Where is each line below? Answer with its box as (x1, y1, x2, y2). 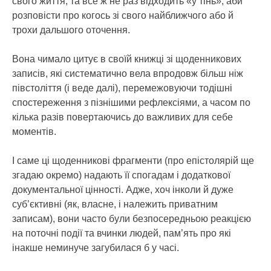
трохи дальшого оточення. (12, 25, 130, 35)
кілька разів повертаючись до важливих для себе (12, 112, 233, 122)
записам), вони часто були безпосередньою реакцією (12, 214, 251, 224)
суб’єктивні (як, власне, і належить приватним (12, 199, 218, 209)
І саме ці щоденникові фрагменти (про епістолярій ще (12, 155, 254, 166)
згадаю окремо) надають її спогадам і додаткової (12, 170, 230, 180)
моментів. (12, 126, 56, 137)
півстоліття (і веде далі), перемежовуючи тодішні (12, 83, 232, 93)
